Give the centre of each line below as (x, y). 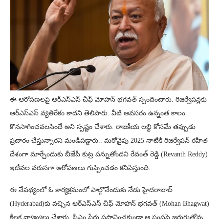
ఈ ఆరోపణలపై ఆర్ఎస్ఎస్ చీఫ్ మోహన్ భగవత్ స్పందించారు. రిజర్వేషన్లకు (108, 100)
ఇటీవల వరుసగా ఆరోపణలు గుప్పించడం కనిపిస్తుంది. (80, 168)
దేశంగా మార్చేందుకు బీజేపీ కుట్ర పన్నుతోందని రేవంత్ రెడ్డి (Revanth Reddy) (109, 154)
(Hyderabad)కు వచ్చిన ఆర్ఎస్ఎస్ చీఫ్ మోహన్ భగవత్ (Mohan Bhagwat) (109, 204)
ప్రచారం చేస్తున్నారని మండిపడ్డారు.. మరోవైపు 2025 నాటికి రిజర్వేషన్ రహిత (109, 141)
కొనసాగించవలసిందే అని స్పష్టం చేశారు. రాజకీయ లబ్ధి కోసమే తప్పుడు (103, 127)
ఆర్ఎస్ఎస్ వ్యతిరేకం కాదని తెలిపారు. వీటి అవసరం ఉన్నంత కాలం (98, 113)
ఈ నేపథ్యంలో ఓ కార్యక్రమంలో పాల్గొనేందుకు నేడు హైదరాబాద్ (91, 190)
